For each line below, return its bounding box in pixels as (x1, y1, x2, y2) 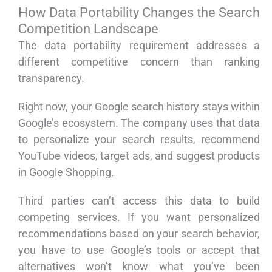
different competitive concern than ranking (18, 55, 260, 69)
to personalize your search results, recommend (18, 133, 260, 146)
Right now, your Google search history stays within (18, 100, 260, 114)
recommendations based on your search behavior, (18, 227, 260, 240)
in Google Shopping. (18, 166, 114, 179)
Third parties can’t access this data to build (18, 194, 260, 208)
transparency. (18, 72, 84, 85)
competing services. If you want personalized (18, 211, 260, 224)
